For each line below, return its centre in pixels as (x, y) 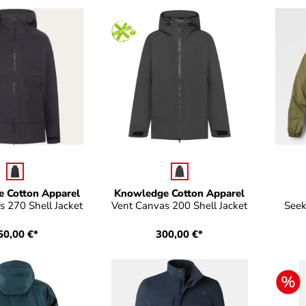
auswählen (195, 173)
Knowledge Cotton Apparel (180, 193)
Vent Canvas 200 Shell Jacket (180, 206)
